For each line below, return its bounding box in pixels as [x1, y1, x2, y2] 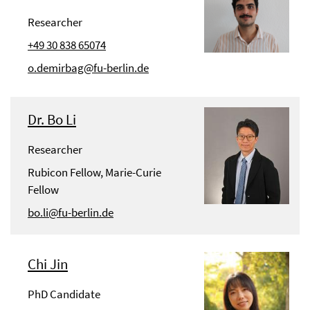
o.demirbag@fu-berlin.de [28, 60, 149, 76]
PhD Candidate [28, 286, 100, 302]
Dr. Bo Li [28, 110, 76, 129]
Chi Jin [28, 255, 68, 274]
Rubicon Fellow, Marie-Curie [28, 165, 161, 181]
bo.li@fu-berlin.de [28, 205, 113, 221]
